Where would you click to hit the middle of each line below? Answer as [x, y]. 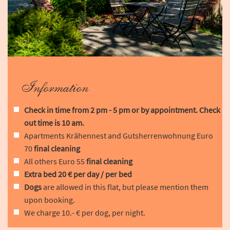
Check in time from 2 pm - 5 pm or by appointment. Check [122, 110]
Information [54, 88]
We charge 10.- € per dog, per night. [85, 213]
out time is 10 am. [54, 123]
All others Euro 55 [55, 161]
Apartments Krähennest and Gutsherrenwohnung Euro [119, 136]
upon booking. [50, 200]
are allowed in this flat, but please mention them [125, 187]
